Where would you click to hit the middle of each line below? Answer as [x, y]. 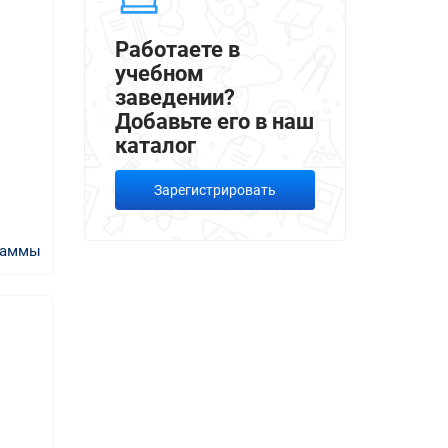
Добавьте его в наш [214, 121]
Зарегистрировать [214, 189]
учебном [159, 73]
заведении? [174, 97]
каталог [155, 145]
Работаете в [177, 49]
